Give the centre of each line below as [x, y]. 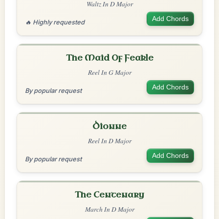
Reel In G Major [109, 72]
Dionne [109, 126]
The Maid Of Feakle [109, 58]
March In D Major [109, 209]
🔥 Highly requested [55, 22]
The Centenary [109, 195]
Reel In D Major [109, 141]
